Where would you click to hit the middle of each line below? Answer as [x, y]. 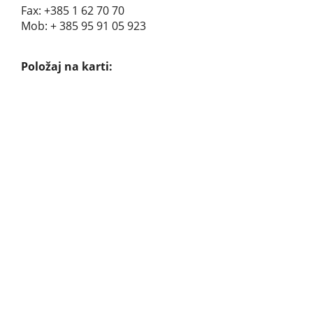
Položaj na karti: [66, 66]
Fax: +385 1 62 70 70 [72, 10]
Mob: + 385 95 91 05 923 [83, 26]
